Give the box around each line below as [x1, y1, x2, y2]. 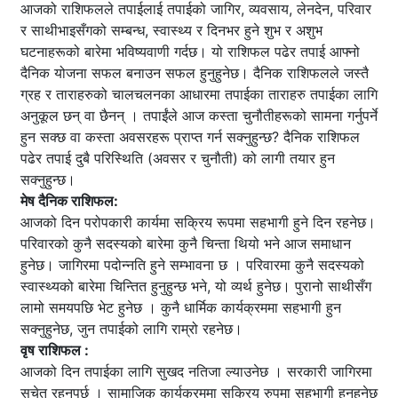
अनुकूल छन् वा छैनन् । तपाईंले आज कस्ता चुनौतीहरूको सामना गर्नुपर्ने [20, 107, 378, 125]
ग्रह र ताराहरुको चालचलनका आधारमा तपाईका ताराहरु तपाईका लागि [20, 85, 378, 104]
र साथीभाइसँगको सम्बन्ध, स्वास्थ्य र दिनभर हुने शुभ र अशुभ [20, 21, 322, 40]
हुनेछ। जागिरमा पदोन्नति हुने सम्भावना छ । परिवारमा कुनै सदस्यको [20, 256, 364, 275]
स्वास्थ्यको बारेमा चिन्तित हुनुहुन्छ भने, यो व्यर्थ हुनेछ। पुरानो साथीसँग [20, 277, 371, 296]
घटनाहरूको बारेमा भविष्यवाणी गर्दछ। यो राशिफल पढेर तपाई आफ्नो [20, 43, 360, 61]
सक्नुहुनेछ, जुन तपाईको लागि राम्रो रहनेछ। [20, 320, 243, 338]
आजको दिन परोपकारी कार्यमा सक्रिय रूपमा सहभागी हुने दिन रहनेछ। [20, 213, 376, 232]
